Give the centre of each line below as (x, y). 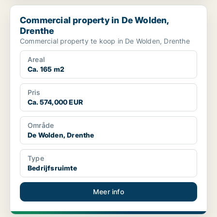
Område (41, 125)
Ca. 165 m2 (46, 69)
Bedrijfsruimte (52, 168)
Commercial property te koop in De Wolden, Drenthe (105, 41)
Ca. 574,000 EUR (55, 102)
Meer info (108, 192)
